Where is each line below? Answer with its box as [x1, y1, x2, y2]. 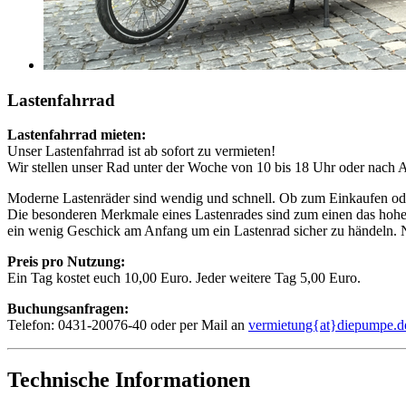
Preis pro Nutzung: [7, 254, 125, 270]
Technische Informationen [7, 368, 250, 392]
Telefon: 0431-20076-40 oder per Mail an [7, 317, 248, 333]
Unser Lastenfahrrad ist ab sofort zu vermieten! [7, 143, 275, 159]
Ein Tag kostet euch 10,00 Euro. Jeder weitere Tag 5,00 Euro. [7, 270, 361, 286]
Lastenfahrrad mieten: [7, 127, 146, 143]
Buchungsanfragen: [7, 301, 129, 317]
